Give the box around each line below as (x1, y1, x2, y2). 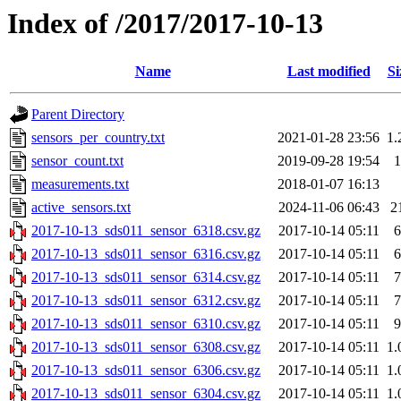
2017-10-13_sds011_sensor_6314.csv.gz (31, 269, 260, 286)
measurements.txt (31, 176, 129, 192)
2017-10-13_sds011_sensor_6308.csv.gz (31, 339, 260, 355)
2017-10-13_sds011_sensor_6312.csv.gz (31, 293, 260, 309)
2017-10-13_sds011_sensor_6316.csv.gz (31, 246, 260, 262)
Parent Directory (31, 107, 124, 123)
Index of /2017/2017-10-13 (7, 7, 323, 39)
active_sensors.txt (31, 200, 131, 216)
